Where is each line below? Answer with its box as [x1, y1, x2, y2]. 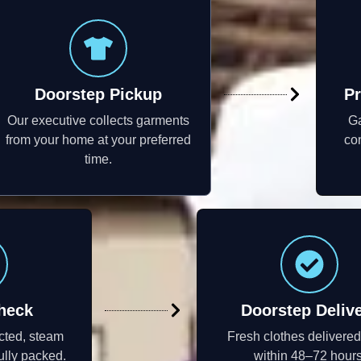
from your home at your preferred [5, 133, 191, 147]
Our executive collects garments [6, 114, 189, 128]
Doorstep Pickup [34, 85, 162, 104]
